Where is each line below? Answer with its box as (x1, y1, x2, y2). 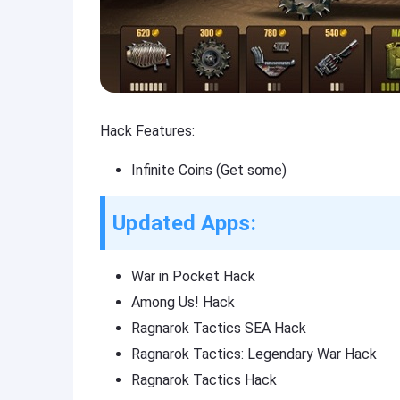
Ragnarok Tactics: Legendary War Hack (131, 346, 377, 362)
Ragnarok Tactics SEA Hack (131, 320, 306, 337)
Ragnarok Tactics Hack (131, 371, 277, 388)
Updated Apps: (112, 211, 256, 236)
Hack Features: (100, 122, 195, 139)
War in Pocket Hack (131, 268, 255, 285)
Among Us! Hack (131, 294, 235, 311)
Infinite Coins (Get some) (131, 162, 287, 179)
